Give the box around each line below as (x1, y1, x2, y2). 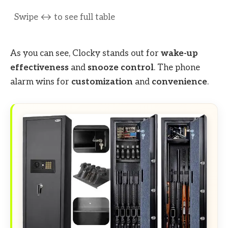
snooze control (88, 62, 154, 73)
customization (71, 76, 133, 87)
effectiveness (10, 62, 69, 73)
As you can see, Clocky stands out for (10, 48, 161, 59)
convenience (152, 76, 207, 87)
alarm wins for (10, 76, 71, 87)
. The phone (154, 62, 200, 73)
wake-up (161, 48, 198, 59)
